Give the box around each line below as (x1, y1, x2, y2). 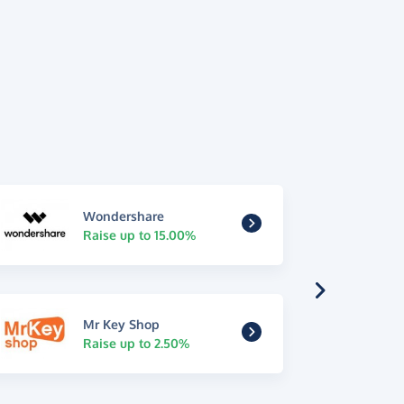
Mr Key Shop (82, 316, 160, 332)
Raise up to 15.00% (82, 226, 196, 243)
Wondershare (82, 207, 164, 224)
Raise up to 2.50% (82, 335, 189, 351)
